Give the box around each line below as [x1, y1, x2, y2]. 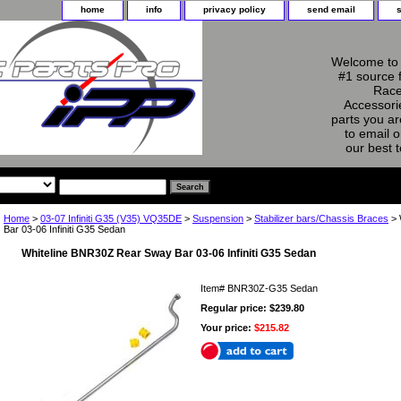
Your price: [200, 321, 254, 333]
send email [307, 4, 355, 14]
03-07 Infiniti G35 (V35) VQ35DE [40, 212, 182, 224]
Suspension [192, 212, 243, 224]
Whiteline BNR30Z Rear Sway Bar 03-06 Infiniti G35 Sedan [21, 246, 316, 260]
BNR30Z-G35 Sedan [227, 282, 318, 294]
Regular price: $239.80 [200, 302, 304, 313]
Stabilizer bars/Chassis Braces [254, 212, 388, 224]
